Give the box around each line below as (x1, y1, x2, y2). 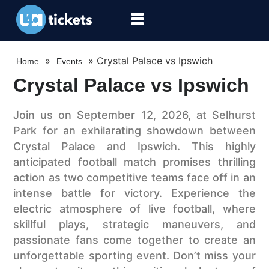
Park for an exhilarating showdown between (13, 124, 256, 138)
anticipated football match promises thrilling (13, 156, 256, 169)
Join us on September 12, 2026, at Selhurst (13, 109, 256, 122)
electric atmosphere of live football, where (13, 202, 256, 216)
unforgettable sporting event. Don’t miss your (13, 249, 256, 262)
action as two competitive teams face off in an (13, 171, 256, 184)
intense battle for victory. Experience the (13, 187, 256, 200)
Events (56, 56, 83, 67)
